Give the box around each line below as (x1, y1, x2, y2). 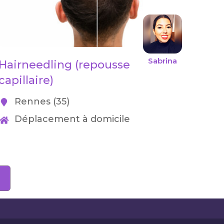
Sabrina (148, 56, 177, 65)
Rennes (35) (12, 96, 70, 107)
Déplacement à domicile (12, 113, 130, 124)
